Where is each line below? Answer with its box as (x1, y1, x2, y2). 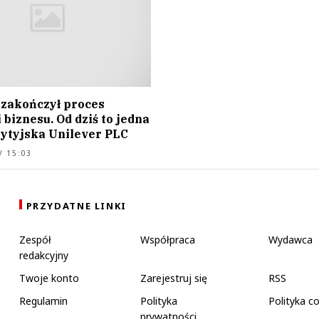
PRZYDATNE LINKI (26, 199, 127, 212)
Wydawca (268, 233, 313, 246)
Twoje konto (19, 271, 79, 285)
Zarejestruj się (140, 271, 207, 285)
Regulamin (19, 294, 68, 308)
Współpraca (140, 233, 195, 246)
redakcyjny (19, 249, 68, 262)
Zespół (19, 233, 51, 246)
